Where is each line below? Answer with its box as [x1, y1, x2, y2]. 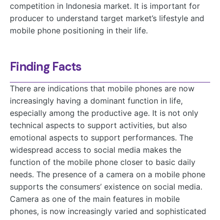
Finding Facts [10, 59, 82, 75]
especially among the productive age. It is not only [10, 108, 198, 118]
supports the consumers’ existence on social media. [10, 182, 202, 192]
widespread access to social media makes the [10, 145, 181, 155]
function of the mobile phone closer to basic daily [10, 157, 195, 167]
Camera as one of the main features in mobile [10, 194, 180, 204]
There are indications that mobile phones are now [10, 83, 194, 94]
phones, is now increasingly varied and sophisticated [10, 206, 206, 217]
